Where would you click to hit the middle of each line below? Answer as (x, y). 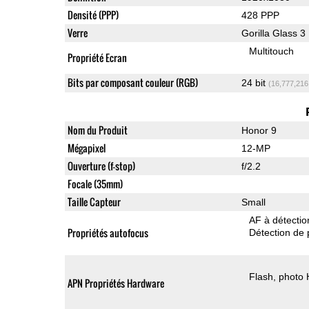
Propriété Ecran (97, 57)
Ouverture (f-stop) (101, 166)
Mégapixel (86, 148)
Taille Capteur (94, 201)
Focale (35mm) (95, 183)
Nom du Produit (97, 130)
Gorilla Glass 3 (273, 33)
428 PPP (260, 15)
